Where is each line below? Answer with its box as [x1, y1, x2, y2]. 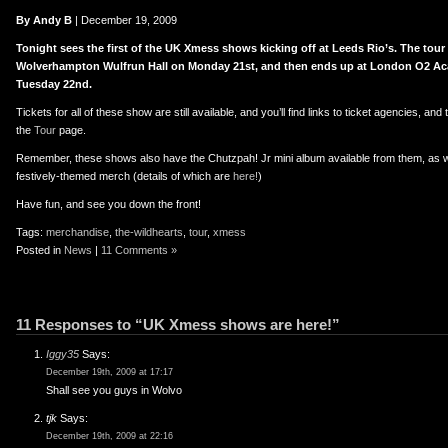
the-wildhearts [115, 226, 183, 238]
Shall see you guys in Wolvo [46, 384, 182, 396]
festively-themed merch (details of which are [16, 170, 233, 182]
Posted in [16, 244, 64, 256]
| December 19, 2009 [72, 14, 177, 26]
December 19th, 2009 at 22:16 [46, 431, 173, 441]
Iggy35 [46, 348, 79, 360]
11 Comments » [101, 244, 177, 256]
